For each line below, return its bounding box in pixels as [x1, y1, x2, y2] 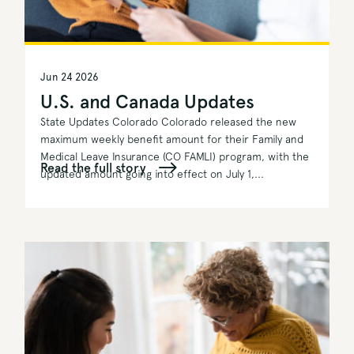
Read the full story [40, 160, 147, 175]
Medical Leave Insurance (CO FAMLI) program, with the [40, 149, 310, 163]
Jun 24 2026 [40, 70, 100, 83]
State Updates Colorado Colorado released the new [40, 115, 297, 128]
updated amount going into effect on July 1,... [40, 167, 265, 180]
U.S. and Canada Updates [40, 89, 255, 113]
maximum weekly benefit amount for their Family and [40, 132, 304, 145]
